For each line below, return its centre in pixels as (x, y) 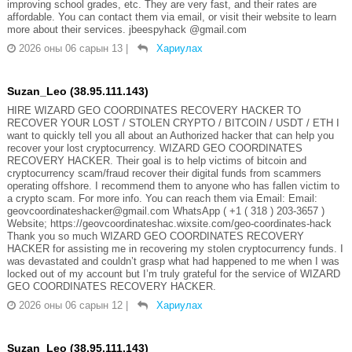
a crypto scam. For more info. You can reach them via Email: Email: (162, 199)
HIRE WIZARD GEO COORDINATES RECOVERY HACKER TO (154, 111)
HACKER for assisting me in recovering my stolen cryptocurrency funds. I (175, 249)
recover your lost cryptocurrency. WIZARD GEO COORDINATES (154, 148)
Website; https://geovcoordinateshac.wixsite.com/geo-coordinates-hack (169, 224)
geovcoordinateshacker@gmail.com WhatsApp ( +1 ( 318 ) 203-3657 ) (165, 211)
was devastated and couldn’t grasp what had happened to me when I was (173, 262)
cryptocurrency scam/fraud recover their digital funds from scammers (164, 174)
